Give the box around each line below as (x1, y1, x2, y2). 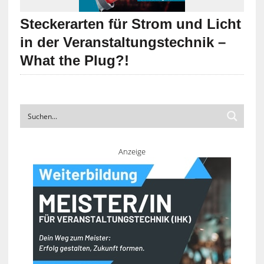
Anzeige (118, 146, 146, 157)
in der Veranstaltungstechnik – (19, 34, 226, 50)
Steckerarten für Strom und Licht (19, 15, 241, 32)
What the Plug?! (19, 52, 129, 68)
